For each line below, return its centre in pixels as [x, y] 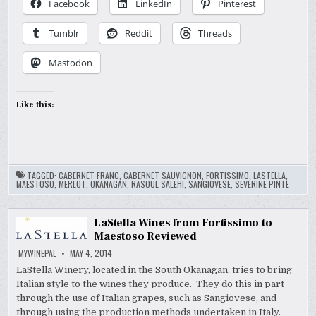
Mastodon [71, 62]
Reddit [139, 33]
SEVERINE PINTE [262, 183]
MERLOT [73, 183]
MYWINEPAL [38, 253]
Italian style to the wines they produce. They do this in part [151, 284]
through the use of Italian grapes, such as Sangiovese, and [147, 298]
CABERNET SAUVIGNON [163, 175]
